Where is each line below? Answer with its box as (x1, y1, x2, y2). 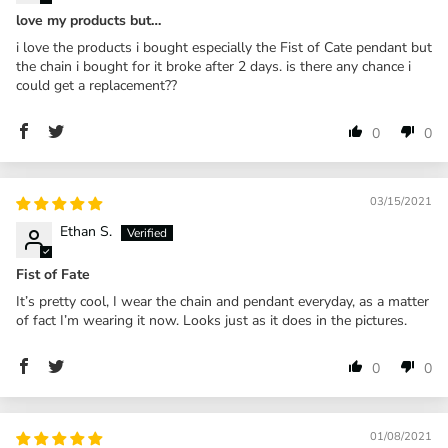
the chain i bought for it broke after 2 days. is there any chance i (16, 56, 411, 76)
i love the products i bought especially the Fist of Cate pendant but (16, 37, 432, 57)
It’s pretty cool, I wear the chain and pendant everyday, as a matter (16, 291, 429, 311)
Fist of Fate (16, 264, 90, 284)
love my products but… (16, 10, 161, 30)
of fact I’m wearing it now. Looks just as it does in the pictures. (16, 310, 407, 330)
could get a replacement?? (16, 75, 177, 95)
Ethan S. (60, 221, 112, 241)
